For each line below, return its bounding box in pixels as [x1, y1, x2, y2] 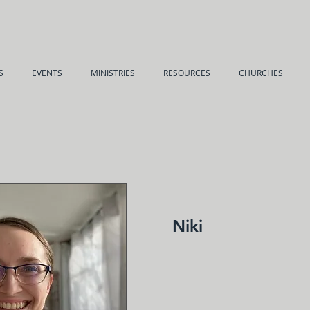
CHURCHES [238, 67, 283, 78]
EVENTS [31, 67, 62, 78]
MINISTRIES [90, 67, 135, 78]
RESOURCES [163, 67, 210, 78]
